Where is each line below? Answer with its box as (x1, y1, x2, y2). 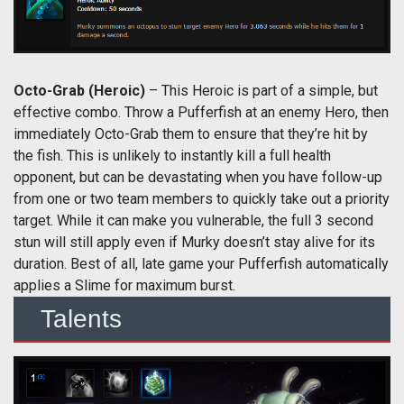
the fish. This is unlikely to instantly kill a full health (14, 147, 331, 165)
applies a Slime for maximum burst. (14, 277, 239, 295)
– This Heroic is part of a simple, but (149, 82, 378, 100)
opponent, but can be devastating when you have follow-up (14, 169, 382, 187)
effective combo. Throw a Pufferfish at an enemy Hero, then (14, 104, 389, 122)
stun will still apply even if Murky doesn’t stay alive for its (14, 234, 375, 252)
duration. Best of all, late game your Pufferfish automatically (14, 255, 389, 273)
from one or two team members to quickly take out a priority (14, 190, 390, 208)
